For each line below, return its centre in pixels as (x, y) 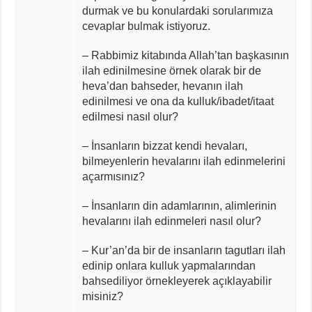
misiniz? (102, 296)
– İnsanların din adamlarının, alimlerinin (179, 205)
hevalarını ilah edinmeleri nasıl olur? (171, 221)
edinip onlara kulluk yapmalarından (169, 265)
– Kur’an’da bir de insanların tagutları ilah (184, 250)
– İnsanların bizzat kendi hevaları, (164, 146)
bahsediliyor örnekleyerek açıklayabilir (177, 281)
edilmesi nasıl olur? (130, 116)
